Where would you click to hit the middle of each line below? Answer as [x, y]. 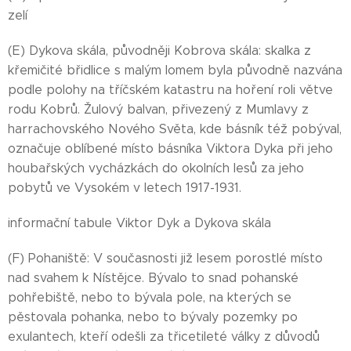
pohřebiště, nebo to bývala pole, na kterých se [150, 297]
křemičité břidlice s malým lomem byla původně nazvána [175, 70]
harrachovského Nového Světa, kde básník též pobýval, [175, 129]
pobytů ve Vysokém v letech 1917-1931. [125, 188]
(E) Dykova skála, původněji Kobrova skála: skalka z [159, 51]
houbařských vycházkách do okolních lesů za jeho [156, 168]
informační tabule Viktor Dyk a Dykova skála [139, 223]
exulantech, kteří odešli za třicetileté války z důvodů [164, 337]
